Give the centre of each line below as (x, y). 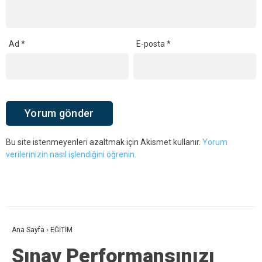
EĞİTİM (61, 230)
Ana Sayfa (28, 230)
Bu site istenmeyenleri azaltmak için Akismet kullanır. (104, 142)
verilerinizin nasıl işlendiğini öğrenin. (71, 155)
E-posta (152, 44)
